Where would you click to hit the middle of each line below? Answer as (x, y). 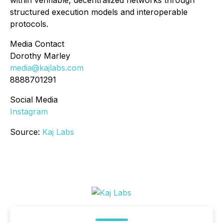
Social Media (34, 100)
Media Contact (37, 44)
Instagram (29, 112)
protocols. (29, 24)
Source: (26, 132)
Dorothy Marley (40, 56)
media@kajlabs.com (47, 68)
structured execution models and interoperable (99, 12)
